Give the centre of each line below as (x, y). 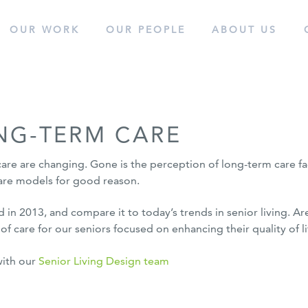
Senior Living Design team (104, 261)
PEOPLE (159, 29)
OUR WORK (44, 29)
